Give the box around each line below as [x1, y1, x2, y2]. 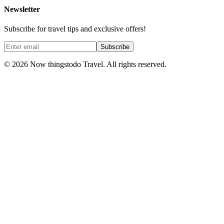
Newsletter [4, 5, 40, 14]
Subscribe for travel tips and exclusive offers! [4, 24, 146, 33]
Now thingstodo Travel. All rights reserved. [28, 60, 166, 69]
